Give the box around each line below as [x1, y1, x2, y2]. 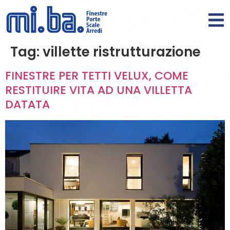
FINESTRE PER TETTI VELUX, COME [5, 68, 188, 84]
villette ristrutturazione [43, 43, 201, 62]
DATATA [5, 97, 50, 113]
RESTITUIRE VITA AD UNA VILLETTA [5, 82, 192, 99]
